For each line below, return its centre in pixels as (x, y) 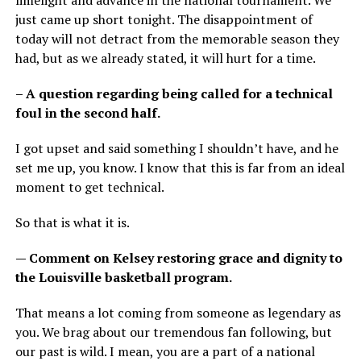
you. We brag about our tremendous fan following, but (173, 332)
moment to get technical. (89, 187)
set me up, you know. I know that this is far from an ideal (180, 168)
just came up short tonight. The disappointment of (164, 20)
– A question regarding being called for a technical (174, 94)
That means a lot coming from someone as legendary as (178, 313)
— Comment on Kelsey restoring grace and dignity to (178, 258)
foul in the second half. (87, 113)
